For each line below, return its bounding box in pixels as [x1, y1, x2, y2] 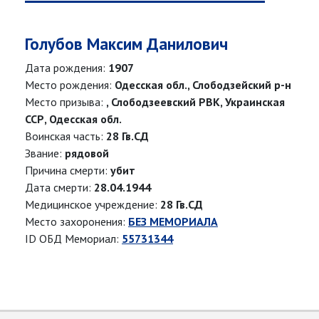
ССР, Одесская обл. [25, 112, 122, 127]
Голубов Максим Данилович [25, 33, 228, 55]
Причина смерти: [25, 163, 110, 178]
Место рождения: [25, 78, 115, 93]
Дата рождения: [25, 61, 108, 75]
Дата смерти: [25, 180, 94, 195]
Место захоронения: [25, 214, 128, 229]
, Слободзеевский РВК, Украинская [106, 95, 285, 110]
